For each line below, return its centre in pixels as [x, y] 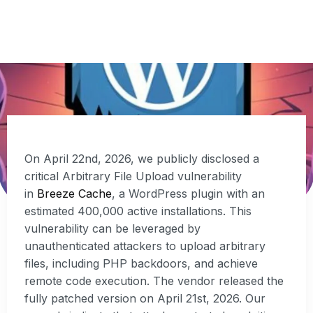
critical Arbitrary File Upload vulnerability [133, 176]
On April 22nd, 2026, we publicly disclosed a [142, 159]
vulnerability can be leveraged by [112, 229]
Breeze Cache [74, 194]
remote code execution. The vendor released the [154, 281]
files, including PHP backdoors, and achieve [141, 264]
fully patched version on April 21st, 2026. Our [145, 299]
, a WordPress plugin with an [188, 194]
